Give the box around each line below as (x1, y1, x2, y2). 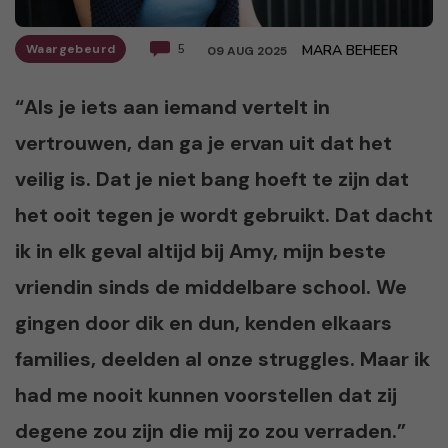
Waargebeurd (26, 40, 116, 57)
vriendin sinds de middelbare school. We (15, 273, 407, 300)
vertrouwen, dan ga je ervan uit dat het (15, 129, 392, 156)
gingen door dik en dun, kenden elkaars (15, 309, 392, 336)
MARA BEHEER (302, 40, 399, 60)
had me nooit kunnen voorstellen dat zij (15, 381, 397, 408)
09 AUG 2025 (207, 42, 288, 59)
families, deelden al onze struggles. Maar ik (15, 345, 430, 372)
